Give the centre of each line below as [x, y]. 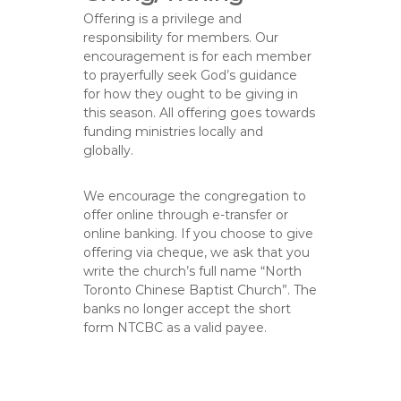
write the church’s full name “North [193, 272]
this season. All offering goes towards [200, 113]
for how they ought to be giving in [191, 94]
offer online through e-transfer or [186, 215]
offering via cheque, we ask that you [197, 253]
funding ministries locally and [174, 132]
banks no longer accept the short [188, 309]
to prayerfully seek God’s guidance [191, 76]
